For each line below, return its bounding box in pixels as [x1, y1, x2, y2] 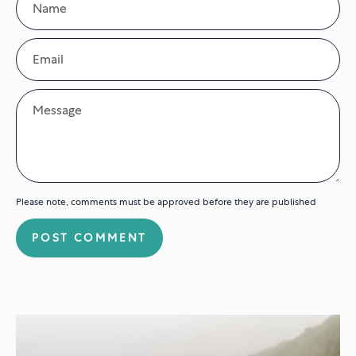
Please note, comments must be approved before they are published [16, 195, 316, 208]
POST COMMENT [31, 230, 148, 246]
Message [16, 90, 65, 107]
